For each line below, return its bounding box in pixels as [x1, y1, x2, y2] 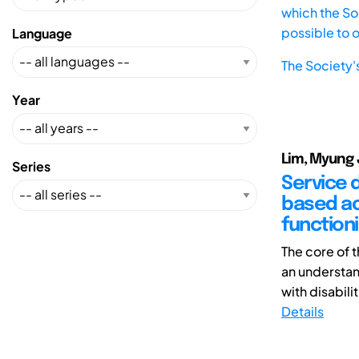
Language [12, 24, 72, 42]
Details [281, 302, 324, 320]
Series [12, 157, 50, 175]
